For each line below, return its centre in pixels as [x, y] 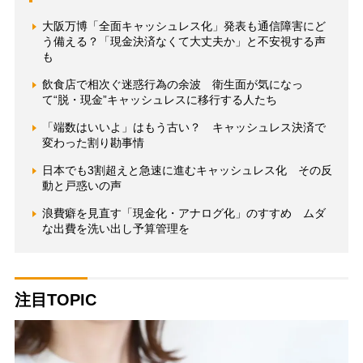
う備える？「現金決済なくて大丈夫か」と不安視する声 [184, 42]
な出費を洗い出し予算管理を [115, 229]
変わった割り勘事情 [93, 143]
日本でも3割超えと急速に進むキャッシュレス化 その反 [187, 171]
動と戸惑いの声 [81, 186]
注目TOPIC [55, 300]
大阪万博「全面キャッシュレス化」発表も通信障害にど [184, 26]
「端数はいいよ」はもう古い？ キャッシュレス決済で [184, 128]
